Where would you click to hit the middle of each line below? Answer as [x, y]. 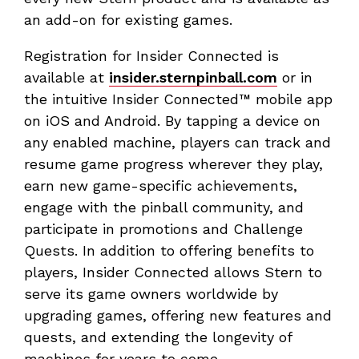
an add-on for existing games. [128, 20]
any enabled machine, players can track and [177, 143]
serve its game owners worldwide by [151, 294]
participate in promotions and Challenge [163, 229]
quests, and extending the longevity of [158, 337]
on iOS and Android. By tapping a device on [172, 121]
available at [67, 78]
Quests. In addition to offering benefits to [169, 251]
